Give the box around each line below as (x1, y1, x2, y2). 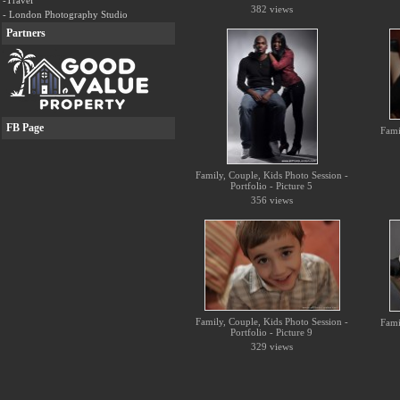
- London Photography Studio (3, 9, 128, 20)
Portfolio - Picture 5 (230, 180, 313, 191)
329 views (251, 341, 293, 352)
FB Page (6, 121, 44, 134)
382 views (251, 4, 293, 14)
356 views (251, 195, 293, 205)
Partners (6, 27, 46, 39)
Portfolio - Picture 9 (230, 327, 313, 337)
